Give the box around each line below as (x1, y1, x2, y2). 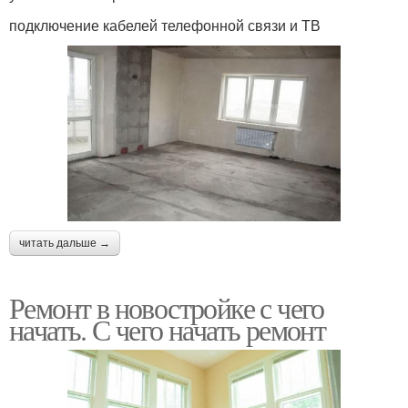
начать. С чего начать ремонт (9, 309, 326, 349)
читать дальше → (19, 236, 110, 250)
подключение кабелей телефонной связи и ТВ (9, 14, 321, 36)
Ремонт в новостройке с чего (9, 287, 324, 327)
